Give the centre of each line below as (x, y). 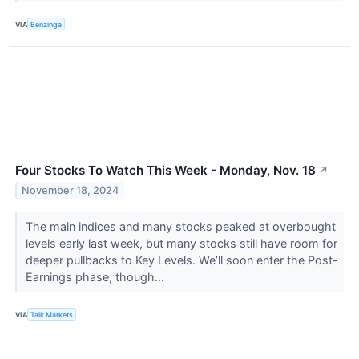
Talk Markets (52, 314)
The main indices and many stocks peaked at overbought (180, 227)
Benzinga (46, 24)
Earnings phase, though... (96, 277)
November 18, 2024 (71, 190)
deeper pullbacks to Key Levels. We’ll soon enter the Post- (182, 260)
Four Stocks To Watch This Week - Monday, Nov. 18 (165, 171)
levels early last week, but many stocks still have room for (181, 244)
